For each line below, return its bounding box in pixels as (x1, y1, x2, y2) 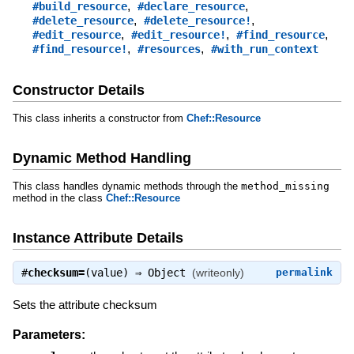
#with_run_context (210, 43, 318, 56)
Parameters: (12, 327, 85, 341)
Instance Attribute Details (12, 229, 183, 246)
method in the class (12, 191, 106, 204)
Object (147, 265, 186, 279)
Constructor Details (12, 82, 145, 99)
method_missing (240, 179, 330, 192)
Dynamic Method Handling (12, 149, 191, 166)
